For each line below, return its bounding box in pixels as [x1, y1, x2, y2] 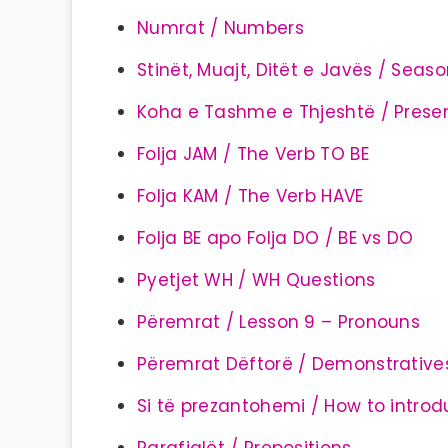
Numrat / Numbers [137, 16, 304, 40]
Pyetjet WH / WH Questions [137, 268, 376, 292]
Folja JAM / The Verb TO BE [137, 142, 369, 166]
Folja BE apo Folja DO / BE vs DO [137, 226, 414, 250]
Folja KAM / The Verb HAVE [137, 184, 364, 208]
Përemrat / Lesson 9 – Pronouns [137, 310, 420, 334]
